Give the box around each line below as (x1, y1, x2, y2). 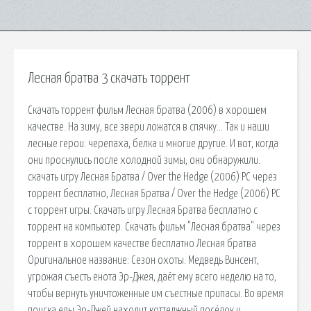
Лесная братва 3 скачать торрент (28, 72, 190, 85)
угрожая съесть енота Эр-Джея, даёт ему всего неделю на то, (28, 271, 276, 283)
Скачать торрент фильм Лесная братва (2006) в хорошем (28, 104, 267, 116)
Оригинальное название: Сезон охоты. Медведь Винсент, (28, 254, 259, 266)
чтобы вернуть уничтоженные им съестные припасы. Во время (28, 287, 283, 299)
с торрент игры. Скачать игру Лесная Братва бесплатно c (28, 204, 258, 216)
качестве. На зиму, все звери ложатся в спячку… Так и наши (28, 121, 269, 133)
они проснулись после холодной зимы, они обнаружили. (28, 154, 260, 166)
